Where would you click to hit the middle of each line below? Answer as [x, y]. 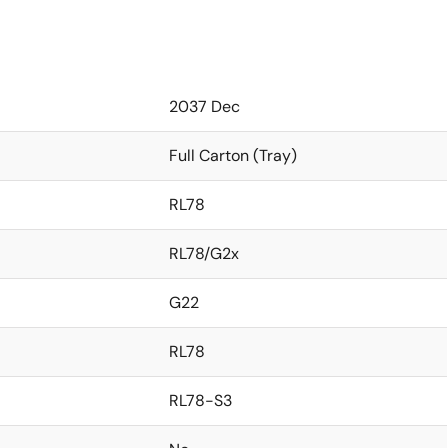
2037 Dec [204, 106]
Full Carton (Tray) [233, 155]
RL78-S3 [200, 400]
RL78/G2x [204, 253]
